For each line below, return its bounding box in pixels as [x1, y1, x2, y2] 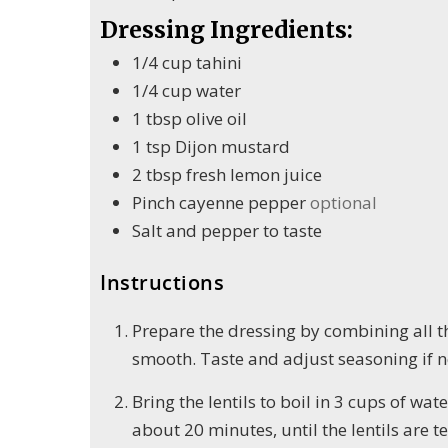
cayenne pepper [179, 190, 306, 214]
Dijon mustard [175, 134, 290, 158]
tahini [196, 50, 242, 74]
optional [310, 190, 377, 214]
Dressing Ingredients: [100, 14, 353, 44]
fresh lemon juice [186, 162, 322, 186]
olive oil [186, 106, 247, 130]
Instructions [100, 268, 224, 296]
